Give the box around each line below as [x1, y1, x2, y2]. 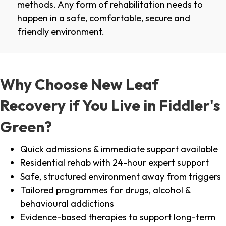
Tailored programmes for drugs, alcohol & [20, 184, 191, 196]
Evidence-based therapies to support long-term [20, 211, 215, 223]
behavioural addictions [20, 198, 114, 210]
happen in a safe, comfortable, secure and [17, 12, 190, 24]
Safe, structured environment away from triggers [20, 171, 221, 183]
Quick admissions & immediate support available [20, 143, 218, 155]
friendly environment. [17, 26, 104, 38]
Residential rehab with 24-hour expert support [20, 157, 209, 169]
